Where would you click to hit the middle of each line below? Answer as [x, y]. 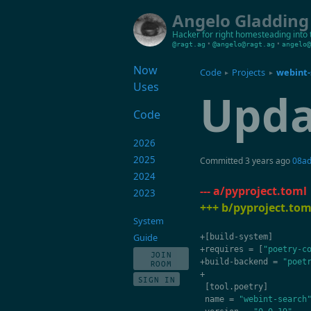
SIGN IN [157, 279]
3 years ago [267, 161]
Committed [222, 161]
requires [224, 249]
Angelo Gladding [241, 20]
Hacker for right [203, 34]
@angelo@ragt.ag [244, 44]
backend [251, 261]
